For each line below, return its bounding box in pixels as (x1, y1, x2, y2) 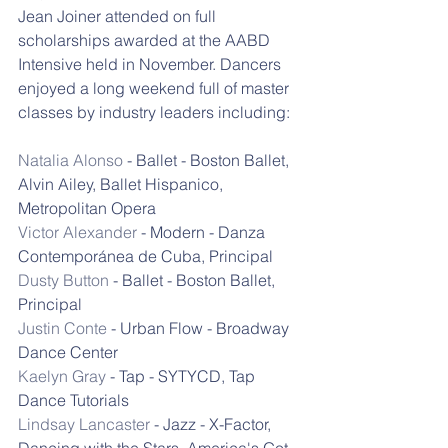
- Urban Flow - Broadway (107, 317, 293, 338)
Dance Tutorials (18, 389, 129, 410)
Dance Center (18, 341, 118, 362)
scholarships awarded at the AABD (18, 29, 274, 50)
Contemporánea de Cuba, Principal (18, 245, 273, 266)
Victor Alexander (18, 221, 137, 242)
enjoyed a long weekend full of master (18, 77, 293, 98)
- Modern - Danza (137, 221, 269, 242)
